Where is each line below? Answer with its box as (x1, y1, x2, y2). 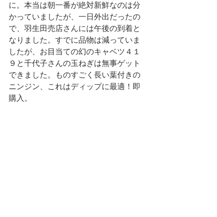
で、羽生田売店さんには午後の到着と (9, 24, 140, 33)
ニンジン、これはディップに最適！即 (9, 82, 140, 92)
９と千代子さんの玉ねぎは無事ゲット (9, 59, 140, 68)
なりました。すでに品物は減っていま (9, 35, 140, 45)
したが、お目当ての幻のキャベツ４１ (9, 47, 140, 57)
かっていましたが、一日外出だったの (9, 12, 140, 22)
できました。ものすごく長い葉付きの (9, 70, 140, 80)
